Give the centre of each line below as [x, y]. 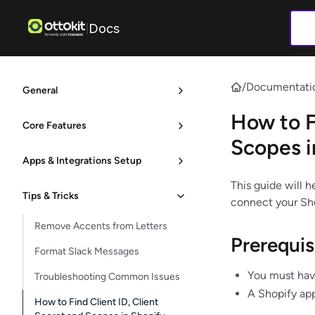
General [40, 90]
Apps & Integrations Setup [82, 161]
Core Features [54, 126]
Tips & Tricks [51, 196]
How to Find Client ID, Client [96, 302]
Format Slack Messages [87, 251]
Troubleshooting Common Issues [107, 277]
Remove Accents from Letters [101, 226]
